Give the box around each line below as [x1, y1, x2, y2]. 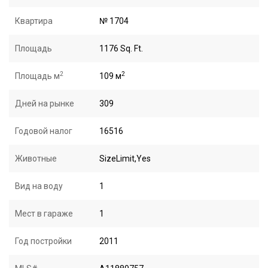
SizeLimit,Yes [99, 154, 151, 163]
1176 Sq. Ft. [99, 44, 143, 53]
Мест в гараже [15, 209, 73, 218]
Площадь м [15, 71, 60, 81]
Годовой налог [15, 126, 72, 136]
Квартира [15, 16, 53, 26]
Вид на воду [15, 181, 63, 191]
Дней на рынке [15, 99, 74, 108]
